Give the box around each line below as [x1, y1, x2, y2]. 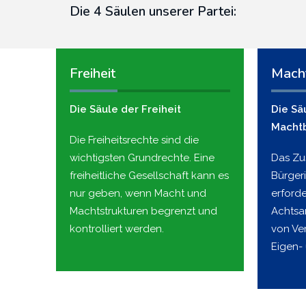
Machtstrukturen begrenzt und [70, 204, 217, 217]
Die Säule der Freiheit [70, 102, 181, 115]
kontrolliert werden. [70, 222, 164, 235]
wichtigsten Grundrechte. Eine [70, 151, 214, 164]
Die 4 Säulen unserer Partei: [70, 2, 236, 20]
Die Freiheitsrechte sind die [70, 133, 199, 146]
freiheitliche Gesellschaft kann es [70, 169, 229, 182]
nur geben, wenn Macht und [70, 186, 206, 199]
